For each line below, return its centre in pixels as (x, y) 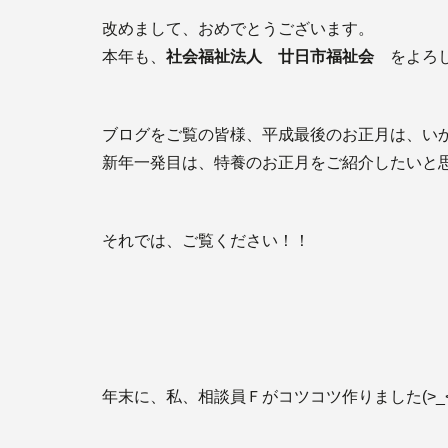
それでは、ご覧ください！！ (206, 240)
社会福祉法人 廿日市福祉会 (270, 56)
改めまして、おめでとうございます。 (238, 28)
